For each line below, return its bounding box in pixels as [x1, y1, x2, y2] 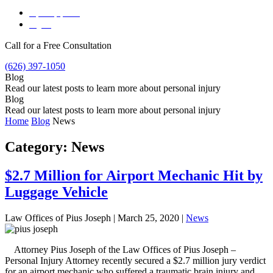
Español [29, 9, 52, 18]
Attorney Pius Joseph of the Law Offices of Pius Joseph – [5, 244, 236, 255]
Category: [5, 138, 71, 155]
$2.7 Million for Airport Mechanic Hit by [5, 167, 263, 183]
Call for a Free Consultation [5, 40, 112, 51]
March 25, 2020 [118, 212, 179, 223]
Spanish [57, 9, 80, 18]
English [29, 21, 51, 29]
